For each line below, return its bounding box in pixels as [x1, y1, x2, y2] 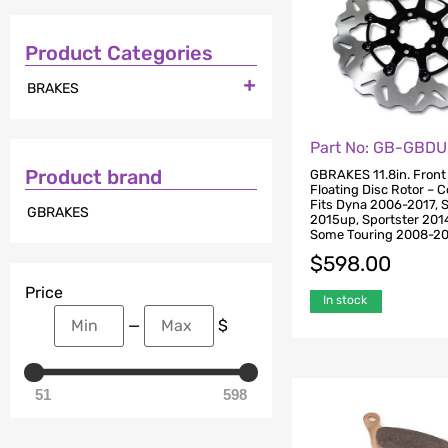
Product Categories [25, 40, 213, 65]
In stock [323, 292, 368, 307]
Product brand [25, 165, 162, 190]
